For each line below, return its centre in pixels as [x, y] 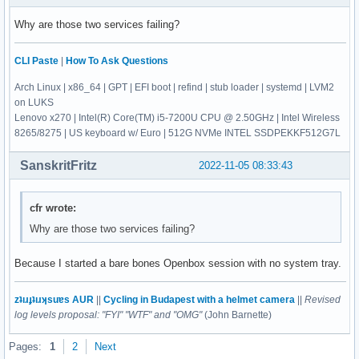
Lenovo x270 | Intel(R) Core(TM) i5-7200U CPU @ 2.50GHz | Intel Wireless [177, 118]
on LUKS [34, 103]
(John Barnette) [237, 315]
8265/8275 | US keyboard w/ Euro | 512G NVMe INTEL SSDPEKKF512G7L [177, 133]
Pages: [25, 347]
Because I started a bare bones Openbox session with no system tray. [178, 264]
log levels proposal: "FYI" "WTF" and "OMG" [108, 315]
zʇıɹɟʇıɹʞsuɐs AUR [54, 300]
